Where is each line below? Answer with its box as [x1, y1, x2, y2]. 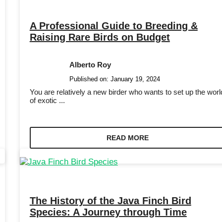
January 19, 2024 [110, 75, 160, 83]
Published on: [69, 75, 111, 83]
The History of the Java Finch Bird [29, 195, 191, 207]
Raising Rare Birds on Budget [29, 31, 170, 43]
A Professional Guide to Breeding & [29, 20, 198, 31]
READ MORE [106, 133, 149, 142]
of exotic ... [29, 96, 65, 105]
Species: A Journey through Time [29, 207, 187, 218]
